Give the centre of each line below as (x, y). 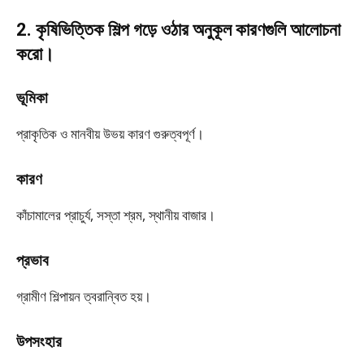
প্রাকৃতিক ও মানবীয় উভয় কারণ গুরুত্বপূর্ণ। (110, 134)
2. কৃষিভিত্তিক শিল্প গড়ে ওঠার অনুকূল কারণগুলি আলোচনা (178, 30)
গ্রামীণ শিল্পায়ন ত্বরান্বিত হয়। (84, 296)
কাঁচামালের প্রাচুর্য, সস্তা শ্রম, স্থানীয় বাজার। (116, 215)
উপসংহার (39, 342)
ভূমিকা (32, 98)
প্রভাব (32, 260)
